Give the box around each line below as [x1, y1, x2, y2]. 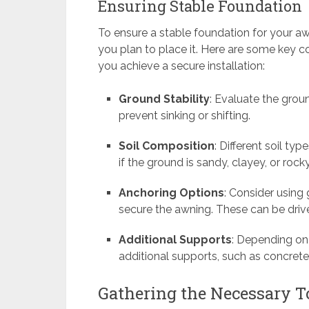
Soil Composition [119, 139, 215, 153]
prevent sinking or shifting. [119, 109, 251, 123]
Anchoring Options [119, 186, 225, 200]
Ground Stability [119, 92, 210, 106]
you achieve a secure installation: [98, 59, 265, 73]
